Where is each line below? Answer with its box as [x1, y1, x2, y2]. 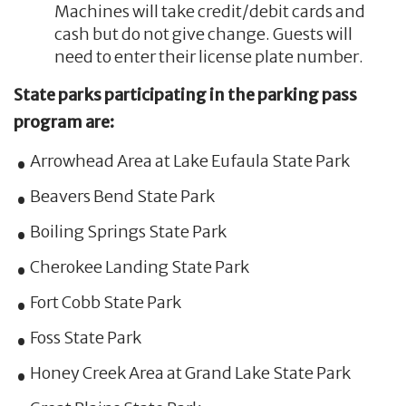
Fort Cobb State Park [29, 291, 181, 313]
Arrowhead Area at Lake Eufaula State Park [29, 150, 350, 171]
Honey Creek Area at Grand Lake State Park [29, 362, 351, 383]
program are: [14, 111, 114, 132]
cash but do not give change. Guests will [53, 24, 353, 45]
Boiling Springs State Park [29, 220, 227, 242]
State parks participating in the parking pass [14, 83, 357, 105]
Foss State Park [29, 326, 141, 348]
